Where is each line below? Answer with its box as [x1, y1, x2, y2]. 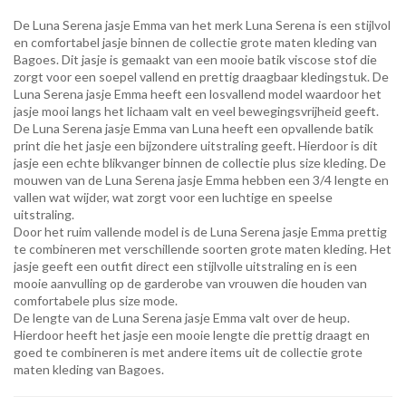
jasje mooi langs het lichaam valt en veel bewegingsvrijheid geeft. [14, 103, 379, 119]
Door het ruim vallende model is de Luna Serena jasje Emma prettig [14, 224, 387, 239]
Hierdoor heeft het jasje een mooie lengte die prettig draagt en [14, 327, 370, 343]
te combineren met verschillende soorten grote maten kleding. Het [14, 241, 391, 256]
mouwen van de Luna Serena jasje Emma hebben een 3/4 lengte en [14, 172, 389, 188]
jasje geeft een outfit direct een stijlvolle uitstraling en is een [14, 258, 357, 274]
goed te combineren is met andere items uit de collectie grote [14, 344, 362, 360]
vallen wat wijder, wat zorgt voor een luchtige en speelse [14, 189, 333, 205]
